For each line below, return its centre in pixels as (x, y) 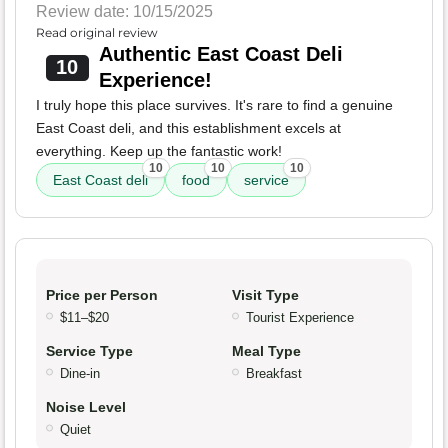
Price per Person (102, 295)
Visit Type (265, 295)
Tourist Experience (300, 318)
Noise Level (86, 407)
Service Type (89, 351)
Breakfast (274, 374)
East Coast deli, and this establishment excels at (188, 128)
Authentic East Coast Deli (220, 54)
